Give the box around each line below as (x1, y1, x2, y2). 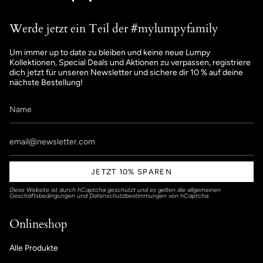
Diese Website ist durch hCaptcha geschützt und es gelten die (9, 186, 187, 194)
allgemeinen (187, 186, 221, 194)
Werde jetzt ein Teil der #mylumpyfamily (9, 21, 218, 37)
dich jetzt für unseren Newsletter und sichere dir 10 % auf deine (9, 68, 243, 78)
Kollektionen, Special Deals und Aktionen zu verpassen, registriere (9, 58, 251, 68)
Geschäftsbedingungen (9, 191, 75, 200)
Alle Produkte (9, 243, 58, 254)
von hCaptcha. (167, 191, 210, 200)
